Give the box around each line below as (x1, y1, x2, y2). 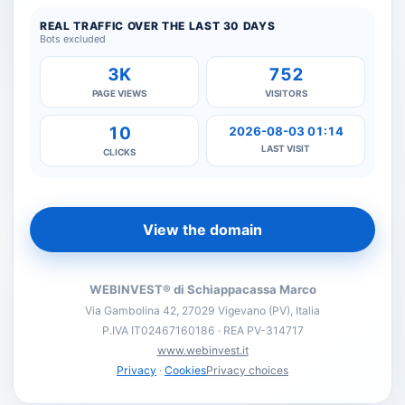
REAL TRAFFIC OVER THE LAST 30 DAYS (40, 19, 276, 33)
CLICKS (103, 146, 136, 157)
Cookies (165, 363, 206, 377)
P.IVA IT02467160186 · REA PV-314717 (101, 324, 304, 337)
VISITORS (264, 88, 307, 99)
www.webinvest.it (156, 344, 249, 357)
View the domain (143, 221, 262, 239)
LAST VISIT (261, 143, 310, 154)
